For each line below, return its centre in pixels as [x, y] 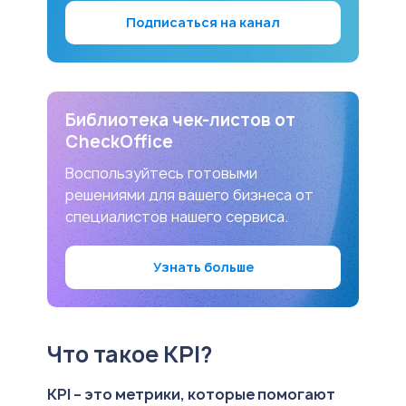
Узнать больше [203, 266]
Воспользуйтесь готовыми [161, 173]
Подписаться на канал [203, 22]
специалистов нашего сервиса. [177, 216]
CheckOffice [119, 141]
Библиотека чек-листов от [180, 120]
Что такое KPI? [130, 354]
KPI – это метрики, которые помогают [191, 394]
